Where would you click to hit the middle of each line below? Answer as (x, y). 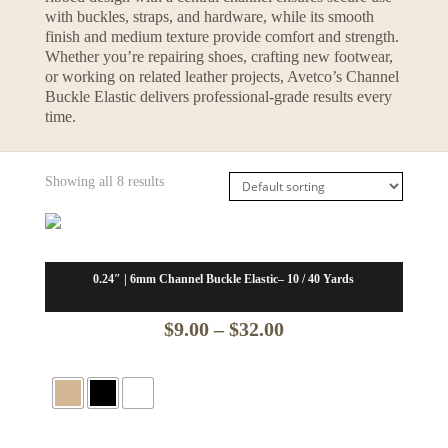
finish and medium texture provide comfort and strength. (221, 36)
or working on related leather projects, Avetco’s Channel (221, 76)
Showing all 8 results (104, 181)
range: (310, 361)
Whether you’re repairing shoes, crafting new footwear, (218, 56)
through (317, 429)
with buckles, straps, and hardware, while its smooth (209, 16)
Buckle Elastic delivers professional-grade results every (218, 96)
